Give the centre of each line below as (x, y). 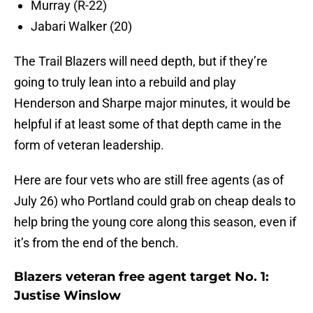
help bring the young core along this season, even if (155, 222)
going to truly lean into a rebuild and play (125, 82)
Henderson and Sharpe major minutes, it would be (152, 103)
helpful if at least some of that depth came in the (148, 124)
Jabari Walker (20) (81, 27)
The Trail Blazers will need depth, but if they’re (141, 61)
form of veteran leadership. (89, 145)
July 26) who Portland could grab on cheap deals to (155, 201)
